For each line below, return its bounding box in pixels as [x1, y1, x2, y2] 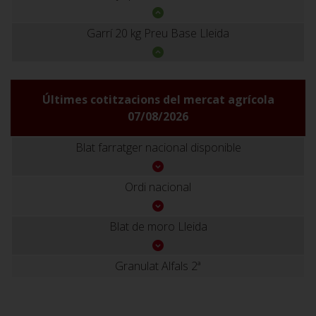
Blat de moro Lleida [109, 218, 207, 234]
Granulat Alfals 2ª [115, 257, 201, 274]
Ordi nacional [125, 178, 191, 195]
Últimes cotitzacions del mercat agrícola [42, 92, 274, 108]
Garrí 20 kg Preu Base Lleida [87, 25, 229, 41]
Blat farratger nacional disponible [75, 139, 241, 155]
